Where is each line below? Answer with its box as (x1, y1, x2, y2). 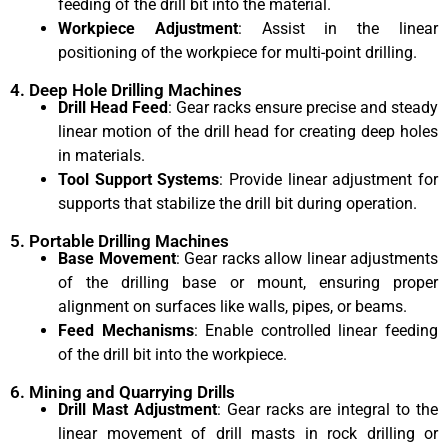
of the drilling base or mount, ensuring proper (58, 272, 438, 292)
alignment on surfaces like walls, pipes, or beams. (58, 296, 407, 316)
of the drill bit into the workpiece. (58, 344, 287, 364)
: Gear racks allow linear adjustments (175, 248, 438, 268)
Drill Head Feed (58, 97, 168, 117)
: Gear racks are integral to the (216, 399, 438, 419)
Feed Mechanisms (58, 320, 194, 340)
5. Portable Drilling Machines (10, 230, 229, 251)
